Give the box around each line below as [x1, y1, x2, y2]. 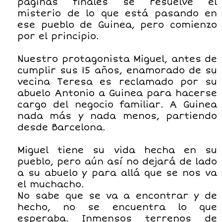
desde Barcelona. [17, 121, 105, 133]
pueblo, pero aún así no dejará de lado [17, 156, 217, 167]
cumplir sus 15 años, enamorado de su [17, 64, 217, 76]
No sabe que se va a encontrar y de [17, 190, 217, 201]
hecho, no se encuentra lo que [17, 201, 217, 213]
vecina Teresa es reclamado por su [17, 76, 217, 87]
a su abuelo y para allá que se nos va [17, 167, 217, 178]
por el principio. [17, 30, 99, 42]
